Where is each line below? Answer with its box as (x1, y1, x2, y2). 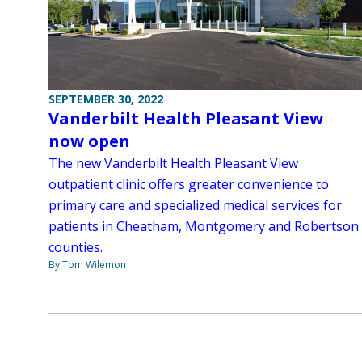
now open (48, 130, 130, 152)
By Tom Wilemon (48, 258, 126, 271)
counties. (48, 238, 103, 256)
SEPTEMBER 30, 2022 (48, 91, 163, 107)
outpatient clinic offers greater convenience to (48, 175, 329, 193)
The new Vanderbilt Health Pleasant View (48, 154, 298, 172)
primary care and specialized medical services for (48, 196, 342, 214)
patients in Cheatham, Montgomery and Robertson (48, 217, 359, 235)
